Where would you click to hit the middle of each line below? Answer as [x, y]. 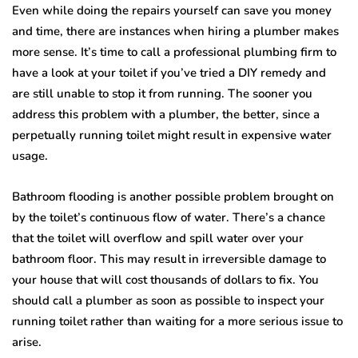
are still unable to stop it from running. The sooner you [162, 94]
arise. [27, 342]
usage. [30, 156]
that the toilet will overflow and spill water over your [158, 239]
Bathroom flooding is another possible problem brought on [173, 197]
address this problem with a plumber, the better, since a [166, 115]
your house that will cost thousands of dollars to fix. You [165, 280]
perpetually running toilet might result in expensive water [172, 135]
